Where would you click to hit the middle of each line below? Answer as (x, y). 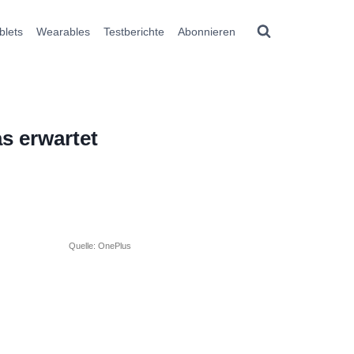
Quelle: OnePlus (100, 245)
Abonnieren (206, 31)
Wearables (64, 31)
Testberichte (134, 31)
